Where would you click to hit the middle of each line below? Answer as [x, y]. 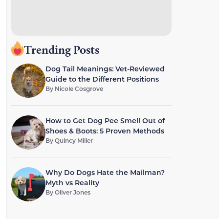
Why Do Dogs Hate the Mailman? [105, 172]
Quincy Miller [74, 140]
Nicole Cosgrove [79, 88]
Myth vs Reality [72, 183]
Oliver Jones [72, 192]
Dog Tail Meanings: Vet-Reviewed [105, 69]
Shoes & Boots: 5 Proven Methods [105, 131]
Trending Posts [61, 50]
